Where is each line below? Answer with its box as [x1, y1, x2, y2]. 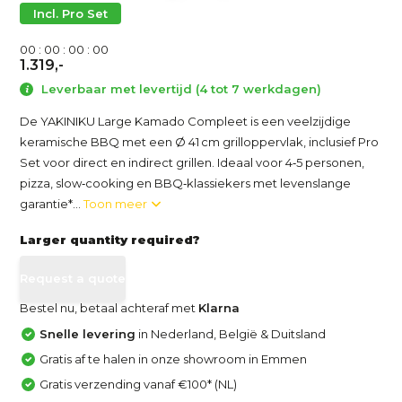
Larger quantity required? [20, 232, 201, 247]
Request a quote [20, 270, 127, 285]
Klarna [198, 300, 240, 315]
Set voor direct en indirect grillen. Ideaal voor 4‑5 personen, [20, 154, 365, 170]
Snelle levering [39, 326, 136, 341]
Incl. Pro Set [33, 6, 109, 21]
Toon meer [83, 196, 151, 211]
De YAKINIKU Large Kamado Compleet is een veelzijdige [20, 113, 352, 128]
